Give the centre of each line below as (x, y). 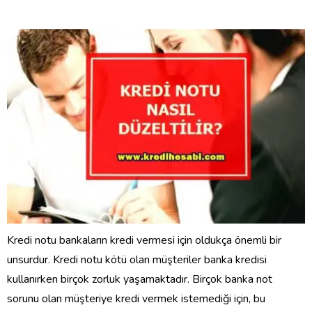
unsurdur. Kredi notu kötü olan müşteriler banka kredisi (137, 259)
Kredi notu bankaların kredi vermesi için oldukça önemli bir (144, 240)
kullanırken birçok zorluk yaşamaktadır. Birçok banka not (140, 279)
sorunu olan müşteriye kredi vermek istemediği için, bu (136, 298)
